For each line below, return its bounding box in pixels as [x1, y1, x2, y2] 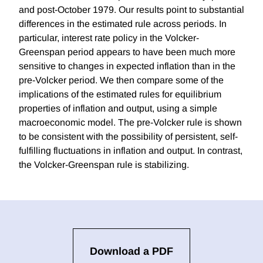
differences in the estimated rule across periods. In [19, 19, 227, 29]
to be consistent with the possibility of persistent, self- [19, 131, 238, 142]
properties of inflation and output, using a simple [19, 103, 217, 114]
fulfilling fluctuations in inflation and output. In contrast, [19, 146, 242, 156]
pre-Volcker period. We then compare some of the [19, 75, 224, 86]
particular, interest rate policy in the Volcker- [19, 33, 199, 43]
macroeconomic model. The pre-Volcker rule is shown [19, 117, 242, 128]
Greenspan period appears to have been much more [19, 47, 235, 58]
